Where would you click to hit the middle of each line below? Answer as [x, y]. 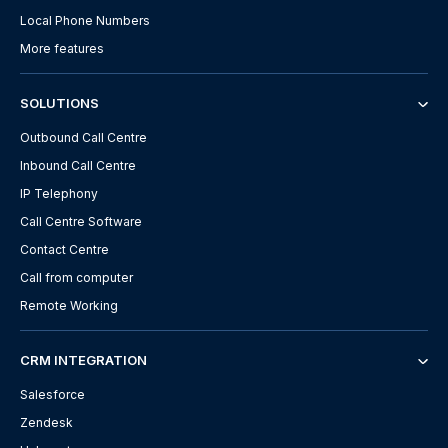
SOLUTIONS [59, 102]
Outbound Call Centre [83, 137]
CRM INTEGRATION [83, 359]
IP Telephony [59, 193]
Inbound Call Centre [78, 165]
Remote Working [69, 305]
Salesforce [52, 394]
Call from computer [76, 277]
